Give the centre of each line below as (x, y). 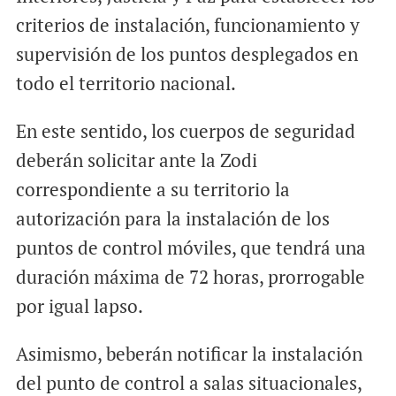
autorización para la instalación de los (172, 219)
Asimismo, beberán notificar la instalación (189, 354)
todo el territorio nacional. (126, 84)
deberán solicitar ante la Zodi (136, 160)
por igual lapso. (79, 306)
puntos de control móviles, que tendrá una (190, 248)
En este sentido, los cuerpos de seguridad (185, 131)
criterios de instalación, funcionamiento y (187, 25)
